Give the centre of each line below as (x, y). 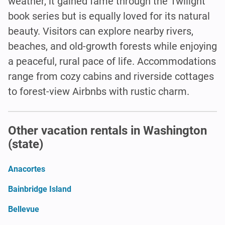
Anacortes (27, 169)
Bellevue (24, 209)
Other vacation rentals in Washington (107, 130)
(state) (26, 144)
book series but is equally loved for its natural (109, 16)
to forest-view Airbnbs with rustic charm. (99, 91)
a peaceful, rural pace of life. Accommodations (112, 61)
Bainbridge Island (40, 189)
